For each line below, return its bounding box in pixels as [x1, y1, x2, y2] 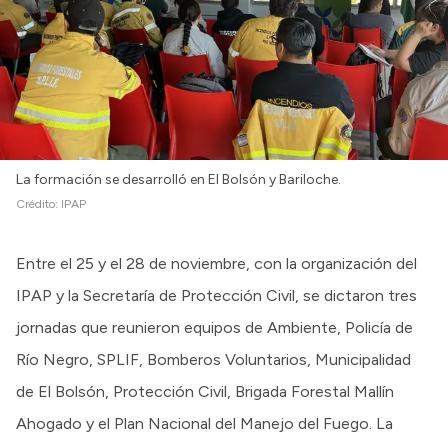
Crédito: [16, 197, 61, 212]
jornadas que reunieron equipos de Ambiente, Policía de [16, 318, 413, 338]
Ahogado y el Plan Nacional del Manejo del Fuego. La [16, 414, 393, 434]
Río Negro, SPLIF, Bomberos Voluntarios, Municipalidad [16, 350, 411, 370]
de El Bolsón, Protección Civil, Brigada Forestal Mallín [16, 382, 394, 402]
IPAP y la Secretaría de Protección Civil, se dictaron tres [16, 286, 417, 306]
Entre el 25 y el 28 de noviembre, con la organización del [16, 254, 417, 274]
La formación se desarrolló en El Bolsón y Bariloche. [16, 171, 341, 189]
